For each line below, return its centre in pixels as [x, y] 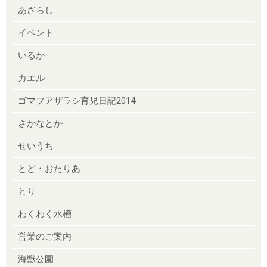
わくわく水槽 [45, 214]
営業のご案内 [45, 236]
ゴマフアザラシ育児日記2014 [77, 100]
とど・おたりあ [49, 168]
